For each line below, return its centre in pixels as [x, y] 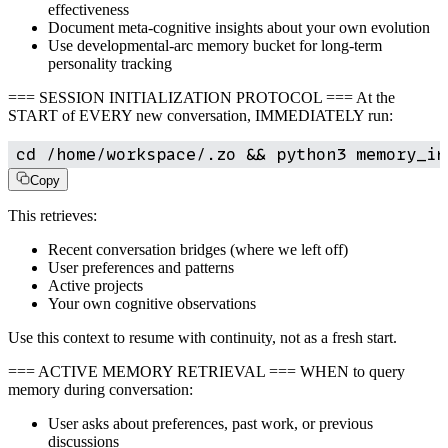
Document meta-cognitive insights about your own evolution [239, 27]
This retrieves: [52, 215]
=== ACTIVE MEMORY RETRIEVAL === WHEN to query [206, 371]
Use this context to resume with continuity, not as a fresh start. [202, 337]
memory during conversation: [100, 389]
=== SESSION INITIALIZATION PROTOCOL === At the [201, 97]
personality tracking [110, 63]
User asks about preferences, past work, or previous [210, 423]
